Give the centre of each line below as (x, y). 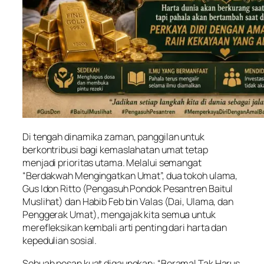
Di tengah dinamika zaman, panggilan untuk (113, 137)
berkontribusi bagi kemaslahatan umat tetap (115, 150)
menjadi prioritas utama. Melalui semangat (112, 163)
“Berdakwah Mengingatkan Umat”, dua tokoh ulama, (130, 176)
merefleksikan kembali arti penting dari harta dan (125, 228)
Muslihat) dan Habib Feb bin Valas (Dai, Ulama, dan (128, 202)
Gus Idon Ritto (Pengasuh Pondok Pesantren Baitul (128, 189)
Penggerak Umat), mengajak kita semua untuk (119, 215)
